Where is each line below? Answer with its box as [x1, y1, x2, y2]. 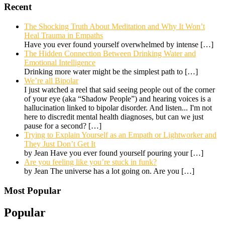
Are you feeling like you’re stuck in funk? [24, 157, 157, 166]
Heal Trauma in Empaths [24, 31, 103, 40]
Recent [4, 2, 32, 13]
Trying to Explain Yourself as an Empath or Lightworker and [24, 130, 216, 139]
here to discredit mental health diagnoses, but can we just [24, 112, 203, 121]
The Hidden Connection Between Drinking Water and [24, 49, 196, 58]
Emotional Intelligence [24, 58, 95, 67]
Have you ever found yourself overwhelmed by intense [24, 40, 200, 49]
